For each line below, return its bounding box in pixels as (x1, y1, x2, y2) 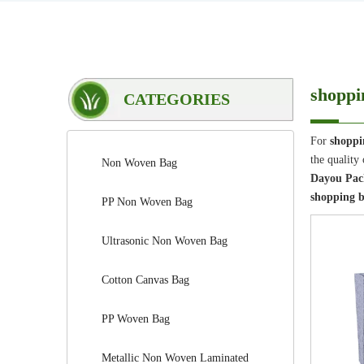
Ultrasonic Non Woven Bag (102, 235, 227, 247)
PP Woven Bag (102, 313, 170, 325)
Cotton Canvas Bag (102, 274, 189, 286)
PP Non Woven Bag (102, 196, 193, 208)
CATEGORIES (123, 90, 230, 108)
